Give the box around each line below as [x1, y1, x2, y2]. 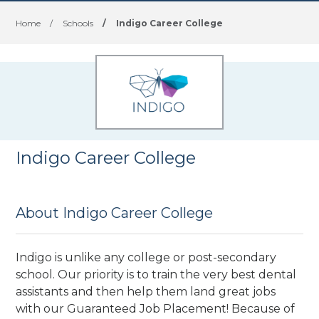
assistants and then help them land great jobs [16, 284, 276, 298]
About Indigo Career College [16, 204, 214, 221]
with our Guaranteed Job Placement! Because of [16, 301, 296, 315]
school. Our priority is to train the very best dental [16, 267, 297, 281]
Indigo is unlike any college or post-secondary [16, 250, 277, 264]
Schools [63, 18, 94, 28]
